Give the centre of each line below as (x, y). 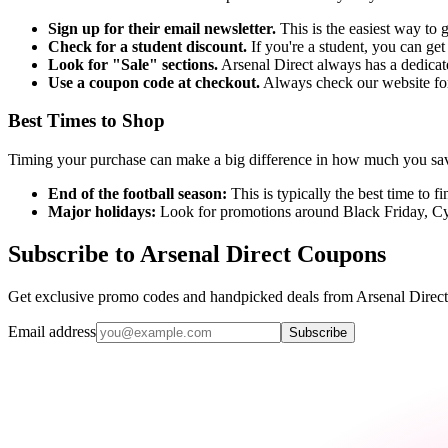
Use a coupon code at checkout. (154, 82)
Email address (52, 331)
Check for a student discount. (147, 46)
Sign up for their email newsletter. (162, 28)
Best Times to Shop (86, 121)
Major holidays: (102, 211)
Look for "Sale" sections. (133, 64)
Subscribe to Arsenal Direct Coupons (197, 253)
